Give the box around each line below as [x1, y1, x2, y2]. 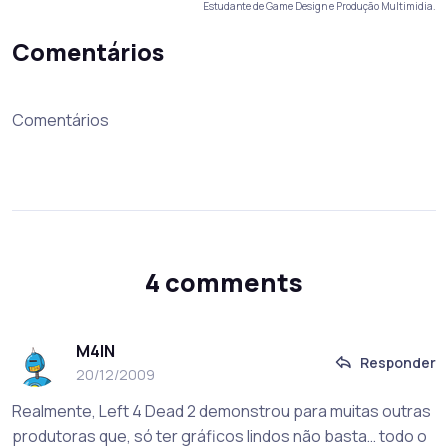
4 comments [145, 265, 303, 301]
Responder [360, 353, 436, 373]
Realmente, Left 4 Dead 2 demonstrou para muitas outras [12, 400, 431, 423]
